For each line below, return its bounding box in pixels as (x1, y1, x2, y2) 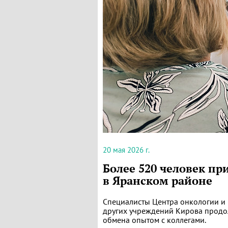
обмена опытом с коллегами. (103, 215, 206, 225)
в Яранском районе (103, 174, 212, 188)
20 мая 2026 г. (103, 145, 150, 155)
